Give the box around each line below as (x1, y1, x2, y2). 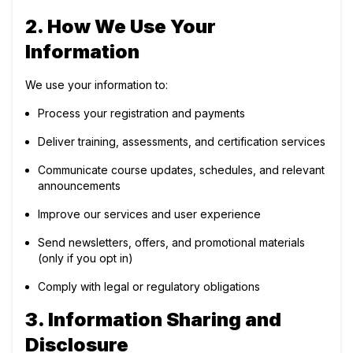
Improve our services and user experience (38, 207, 261, 221)
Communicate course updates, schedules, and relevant (38, 163, 325, 176)
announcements (38, 179, 121, 192)
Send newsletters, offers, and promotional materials (38, 236, 305, 249)
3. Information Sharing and (25, 308, 281, 331)
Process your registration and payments (38, 106, 245, 120)
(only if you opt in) (38, 251, 133, 265)
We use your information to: (25, 78, 168, 91)
